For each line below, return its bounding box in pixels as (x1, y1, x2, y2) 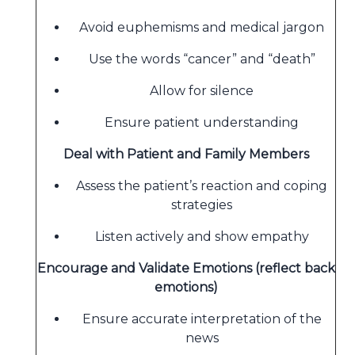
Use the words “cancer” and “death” (88, 52, 315, 67)
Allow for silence (150, 83, 254, 98)
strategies (171, 197, 232, 212)
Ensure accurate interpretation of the (82, 311, 322, 326)
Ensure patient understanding (105, 115, 299, 130)
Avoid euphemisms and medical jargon (79, 20, 324, 35)
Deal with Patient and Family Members (63, 147, 309, 162)
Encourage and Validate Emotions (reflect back (36, 261, 335, 276)
